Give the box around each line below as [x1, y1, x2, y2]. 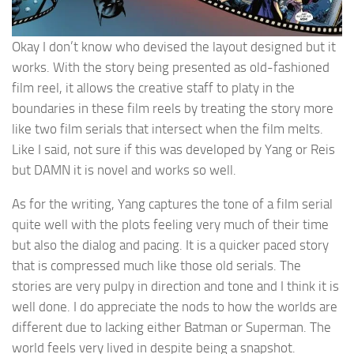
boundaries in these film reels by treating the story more [12, 100, 333, 116]
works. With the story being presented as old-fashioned [12, 58, 330, 75]
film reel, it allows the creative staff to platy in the [12, 79, 295, 96]
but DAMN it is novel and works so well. [12, 161, 236, 178]
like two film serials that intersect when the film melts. [12, 120, 323, 137]
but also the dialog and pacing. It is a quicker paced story [12, 236, 329, 253]
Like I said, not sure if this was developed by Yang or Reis [12, 141, 335, 157]
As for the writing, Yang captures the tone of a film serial [12, 195, 333, 212]
